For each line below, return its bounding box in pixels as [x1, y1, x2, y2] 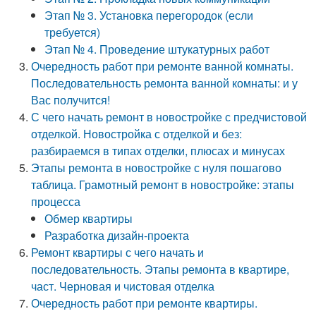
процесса [31, 193, 81, 209]
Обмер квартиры [44, 210, 133, 226]
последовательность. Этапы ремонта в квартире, [31, 261, 290, 277]
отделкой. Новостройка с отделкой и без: [31, 126, 243, 142]
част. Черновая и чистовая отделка [31, 278, 215, 294]
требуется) [44, 24, 101, 40]
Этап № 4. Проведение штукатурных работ [44, 41, 270, 57]
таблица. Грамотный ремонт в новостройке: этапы [31, 176, 295, 193]
